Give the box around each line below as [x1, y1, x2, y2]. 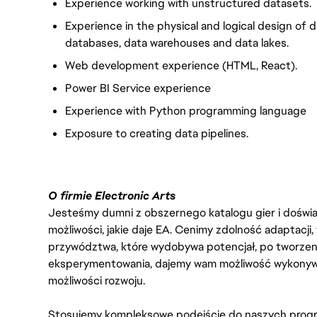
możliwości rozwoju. [48, 273, 145, 288]
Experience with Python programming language [65, 103, 306, 118]
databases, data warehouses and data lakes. [65, 35, 289, 50]
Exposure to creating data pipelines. [65, 126, 248, 141]
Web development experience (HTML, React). [65, 58, 297, 73]
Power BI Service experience [65, 81, 211, 96]
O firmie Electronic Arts [48, 188, 175, 203]
